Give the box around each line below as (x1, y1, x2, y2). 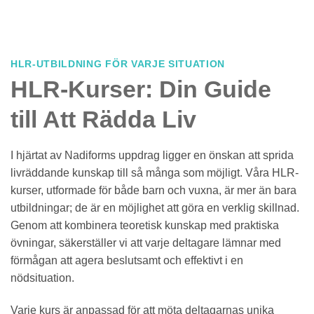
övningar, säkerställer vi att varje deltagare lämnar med (11, 236, 281, 249)
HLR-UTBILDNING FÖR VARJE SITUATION (11, 59, 226, 70)
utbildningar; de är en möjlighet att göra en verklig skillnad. (11, 201, 299, 214)
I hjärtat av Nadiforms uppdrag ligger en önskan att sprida (11, 149, 294, 161)
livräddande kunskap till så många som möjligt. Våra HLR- (11, 166, 299, 179)
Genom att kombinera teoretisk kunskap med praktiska (11, 219, 279, 231)
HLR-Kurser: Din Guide (11, 76, 271, 102)
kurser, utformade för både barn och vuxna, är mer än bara (11, 184, 296, 196)
